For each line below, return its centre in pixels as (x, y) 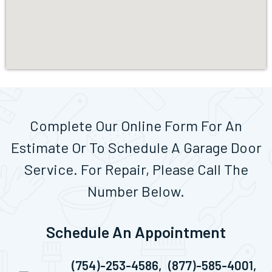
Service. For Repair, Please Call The (136, 169)
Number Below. (136, 191)
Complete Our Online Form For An (136, 126)
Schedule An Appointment (136, 232)
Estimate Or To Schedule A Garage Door (136, 148)
